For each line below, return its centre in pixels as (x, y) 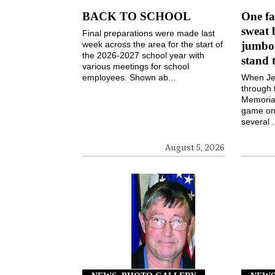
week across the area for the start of (153, 45)
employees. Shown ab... (129, 78)
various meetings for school (136, 67)
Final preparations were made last (149, 33)
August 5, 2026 (195, 148)
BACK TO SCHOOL (137, 17)
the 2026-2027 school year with (144, 56)
